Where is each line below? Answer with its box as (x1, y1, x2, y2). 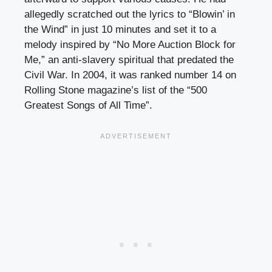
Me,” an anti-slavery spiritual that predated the (24, 54, 234, 66)
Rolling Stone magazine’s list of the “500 (24, 84, 207, 97)
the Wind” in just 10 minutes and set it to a (24, 24, 216, 36)
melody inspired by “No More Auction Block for (24, 39, 236, 51)
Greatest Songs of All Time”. (24, 100, 152, 112)
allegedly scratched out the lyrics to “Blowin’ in (24, 8, 235, 21)
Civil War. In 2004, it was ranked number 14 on (24, 69, 236, 81)
